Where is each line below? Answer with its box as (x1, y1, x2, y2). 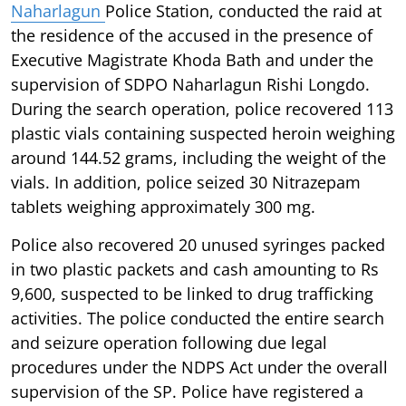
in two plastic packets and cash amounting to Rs (11, 257, 379, 280)
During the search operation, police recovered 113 (11, 97, 393, 120)
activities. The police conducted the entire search (11, 306, 384, 329)
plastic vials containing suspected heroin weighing (11, 121, 395, 144)
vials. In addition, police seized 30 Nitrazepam (11, 170, 361, 193)
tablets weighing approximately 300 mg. (11, 195, 315, 217)
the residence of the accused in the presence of (11, 24, 372, 46)
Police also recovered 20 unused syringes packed (11, 233, 385, 256)
